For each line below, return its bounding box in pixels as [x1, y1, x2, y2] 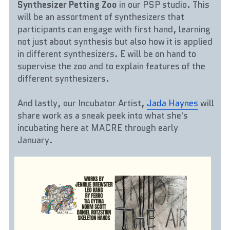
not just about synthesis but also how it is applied [17, 35, 213, 48]
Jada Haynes [147, 97, 199, 109]
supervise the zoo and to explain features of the [17, 60, 206, 72]
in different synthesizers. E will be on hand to [17, 47, 197, 60]
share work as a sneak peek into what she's [17, 109, 188, 122]
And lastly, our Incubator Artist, [17, 97, 147, 109]
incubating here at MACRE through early [17, 121, 179, 134]
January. [17, 133, 53, 146]
